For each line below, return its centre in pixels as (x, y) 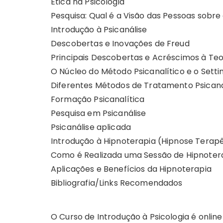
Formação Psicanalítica (98, 99)
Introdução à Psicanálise (99, 29)
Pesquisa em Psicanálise (99, 113)
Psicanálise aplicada (91, 127)
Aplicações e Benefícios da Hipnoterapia (131, 169)
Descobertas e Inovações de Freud (120, 43)
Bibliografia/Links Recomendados (117, 183)
